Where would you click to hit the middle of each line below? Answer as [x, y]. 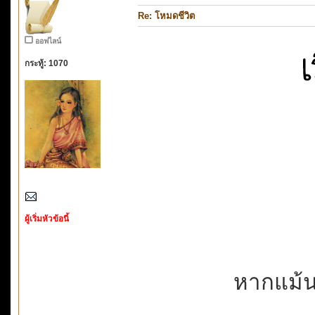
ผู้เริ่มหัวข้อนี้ [47, 218]
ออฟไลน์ [48, 40]
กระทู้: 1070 [46, 63]
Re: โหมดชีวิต [166, 15]
